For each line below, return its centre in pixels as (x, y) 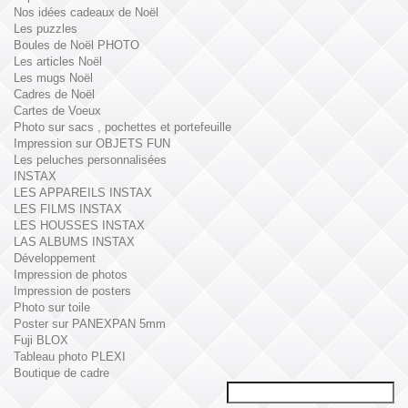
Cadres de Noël (54, 95)
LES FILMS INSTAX (68, 209)
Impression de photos (71, 275)
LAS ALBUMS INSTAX (74, 242)
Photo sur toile (52, 308)
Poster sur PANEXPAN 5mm (90, 324)
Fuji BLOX (41, 341)
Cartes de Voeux (57, 111)
